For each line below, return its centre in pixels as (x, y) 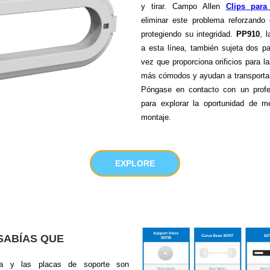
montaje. (156, 117)
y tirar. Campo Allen (184, 6)
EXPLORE (135, 163)
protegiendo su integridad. (189, 34)
